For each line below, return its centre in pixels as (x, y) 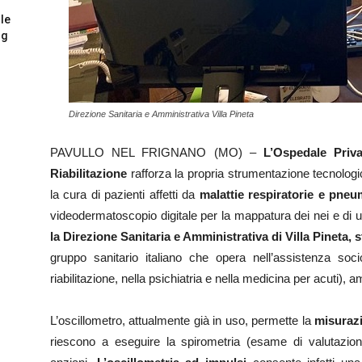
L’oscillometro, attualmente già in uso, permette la (183, 320)
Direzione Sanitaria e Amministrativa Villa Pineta (161, 114)
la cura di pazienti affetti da (125, 194)
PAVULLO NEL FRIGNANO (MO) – (153, 152)
